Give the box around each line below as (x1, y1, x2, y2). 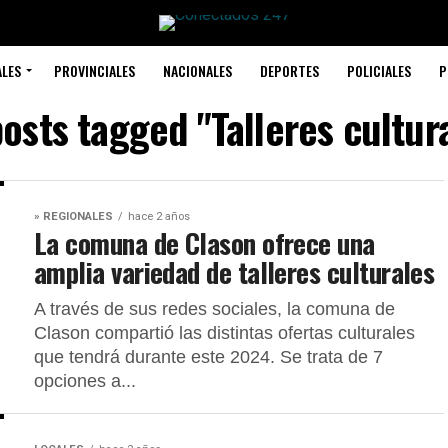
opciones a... (34, 371, 136, 391)
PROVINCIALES (53, 60, 135, 81)
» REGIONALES (34, 210, 113, 223)
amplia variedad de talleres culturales (34, 252, 441, 292)
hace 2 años (128, 210, 190, 223)
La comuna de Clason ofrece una (34, 223, 375, 263)
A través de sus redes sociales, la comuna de (34, 299, 395, 319)
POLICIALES (346, 60, 411, 81)
